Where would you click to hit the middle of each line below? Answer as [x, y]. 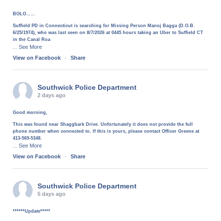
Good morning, [30, 113]
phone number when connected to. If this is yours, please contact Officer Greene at [106, 131]
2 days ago [52, 95]
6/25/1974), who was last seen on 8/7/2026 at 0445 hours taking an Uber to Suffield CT [108, 33]
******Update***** [32, 211]
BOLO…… [24, 14]
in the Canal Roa [32, 40]
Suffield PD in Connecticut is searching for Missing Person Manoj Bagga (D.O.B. [104, 26]
